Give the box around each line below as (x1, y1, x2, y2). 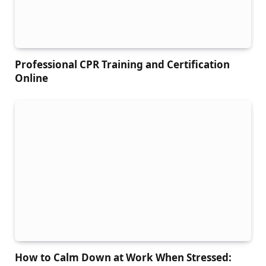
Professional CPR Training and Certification (15, 58, 230, 72)
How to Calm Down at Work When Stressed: (15, 251, 232, 265)
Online (15, 71, 48, 85)
